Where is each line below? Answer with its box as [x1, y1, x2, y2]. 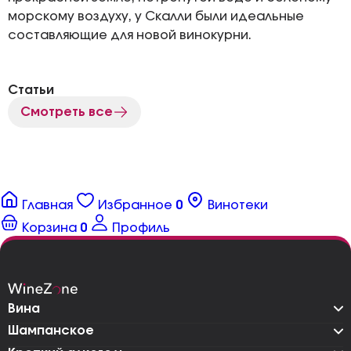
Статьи [8, 84, 54, 96]
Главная [22, 199, 73, 212]
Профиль [112, 222, 170, 234]
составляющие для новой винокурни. [8, 29, 251, 42]
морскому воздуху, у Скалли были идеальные [8, 10, 304, 23]
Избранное [98, 199, 172, 212]
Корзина [22, 222, 77, 234]
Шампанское [8, 324, 94, 337]
